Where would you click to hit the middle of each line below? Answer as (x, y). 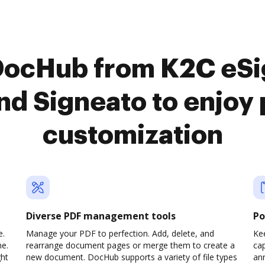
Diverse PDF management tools (101, 216)
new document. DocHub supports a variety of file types (132, 257)
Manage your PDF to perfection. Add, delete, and (120, 233)
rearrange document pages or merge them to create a (130, 245)
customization (132, 135)
